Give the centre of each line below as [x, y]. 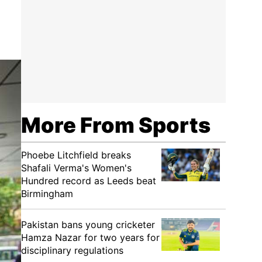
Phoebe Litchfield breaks [76, 155]
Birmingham [47, 194]
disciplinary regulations [72, 250]
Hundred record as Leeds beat [89, 181]
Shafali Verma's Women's [76, 168]
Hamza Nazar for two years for [90, 237]
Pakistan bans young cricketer [88, 225]
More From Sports [116, 125]
